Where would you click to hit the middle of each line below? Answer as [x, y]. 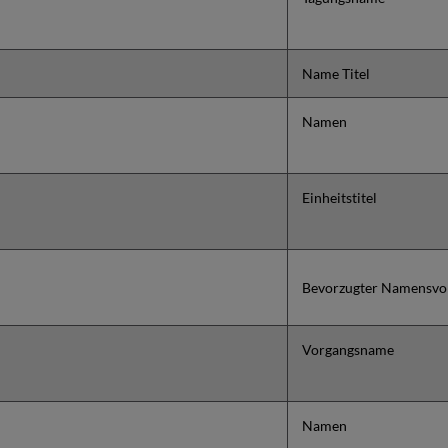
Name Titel [336, 74]
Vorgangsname [348, 350]
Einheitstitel [339, 198]
